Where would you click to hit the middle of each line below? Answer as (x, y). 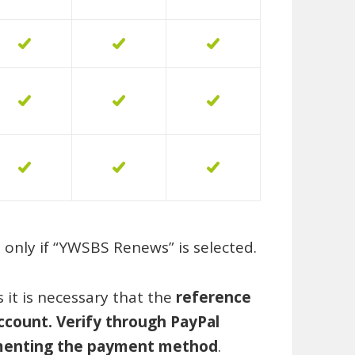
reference (213, 298)
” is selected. (212, 248)
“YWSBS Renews (111, 248)
